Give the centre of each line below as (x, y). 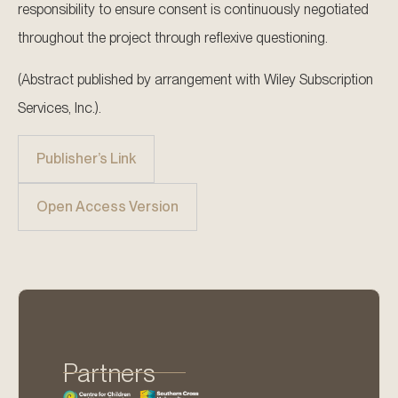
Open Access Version (107, 207)
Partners (109, 373)
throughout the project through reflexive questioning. (173, 38)
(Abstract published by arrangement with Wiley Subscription (195, 79)
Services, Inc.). (60, 107)
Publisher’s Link (86, 159)
